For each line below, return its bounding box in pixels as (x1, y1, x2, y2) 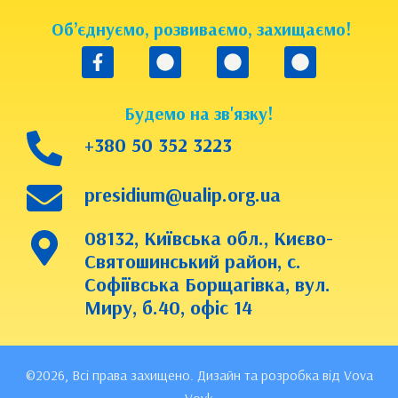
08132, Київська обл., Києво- (84, 226, 333, 251)
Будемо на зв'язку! (124, 102, 274, 125)
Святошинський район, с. (84, 249, 301, 275)
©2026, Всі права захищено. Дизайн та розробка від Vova (25, 366, 373, 385)
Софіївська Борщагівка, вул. (84, 272, 330, 298)
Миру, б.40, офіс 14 (84, 295, 252, 321)
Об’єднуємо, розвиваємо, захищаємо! (51, 18, 352, 41)
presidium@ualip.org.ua (84, 182, 281, 208)
